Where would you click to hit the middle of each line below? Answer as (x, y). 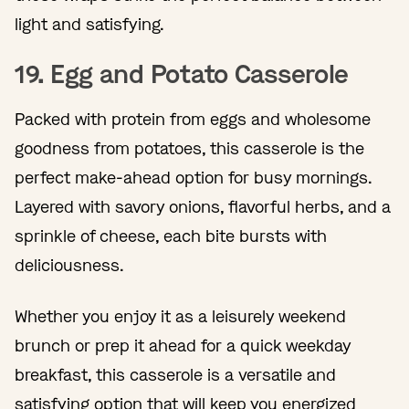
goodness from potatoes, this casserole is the (189, 148)
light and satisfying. (92, 24)
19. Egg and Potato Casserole (182, 74)
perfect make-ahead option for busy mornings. (193, 178)
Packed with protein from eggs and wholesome (193, 119)
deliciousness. (69, 265)
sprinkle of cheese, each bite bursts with (171, 236)
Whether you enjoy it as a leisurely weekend (180, 316)
